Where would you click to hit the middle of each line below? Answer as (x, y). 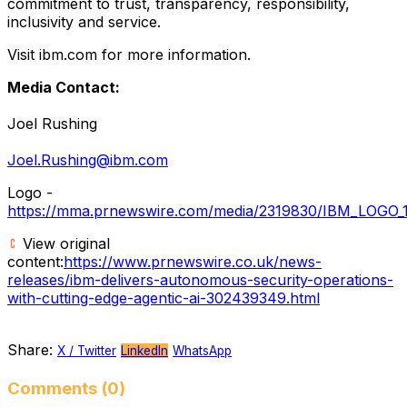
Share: (30, 349)
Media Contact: (64, 87)
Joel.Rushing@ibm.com (88, 159)
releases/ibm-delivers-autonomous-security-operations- (200, 279)
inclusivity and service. (84, 21)
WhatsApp (202, 350)
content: (35, 261)
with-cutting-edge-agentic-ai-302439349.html (164, 298)
